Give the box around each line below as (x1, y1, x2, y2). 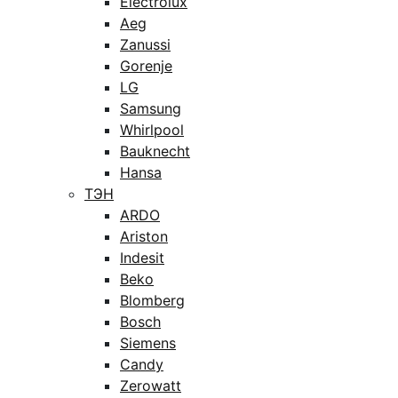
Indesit (120, 249, 164, 267)
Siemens (120, 334, 176, 352)
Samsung (120, 99, 181, 117)
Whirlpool (120, 121, 184, 139)
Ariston (120, 227, 168, 245)
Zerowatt (120, 377, 181, 394)
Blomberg (120, 291, 185, 309)
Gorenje (120, 57, 172, 75)
